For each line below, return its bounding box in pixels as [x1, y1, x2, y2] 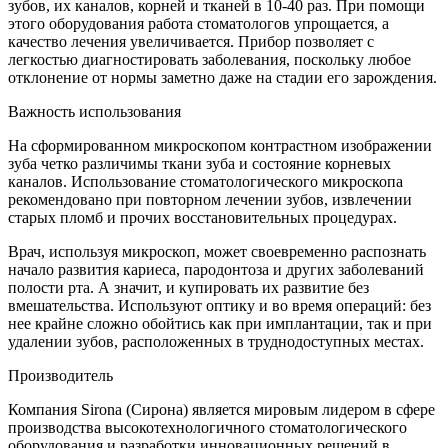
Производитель [8, 367, 113, 385]
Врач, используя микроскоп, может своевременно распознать [8, 243, 426, 261]
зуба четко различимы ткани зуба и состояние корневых [8, 155, 391, 173]
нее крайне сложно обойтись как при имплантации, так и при [8, 315, 432, 333]
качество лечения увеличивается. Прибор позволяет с [8, 33, 374, 51]
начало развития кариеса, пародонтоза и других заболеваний [8, 261, 424, 279]
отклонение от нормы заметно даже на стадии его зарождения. [8, 69, 437, 87]
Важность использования [8, 103, 181, 121]
